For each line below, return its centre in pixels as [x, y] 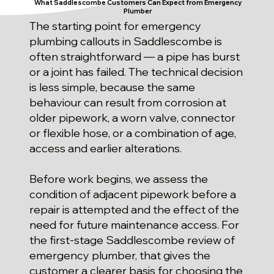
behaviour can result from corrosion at [128, 103]
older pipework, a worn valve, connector [132, 118]
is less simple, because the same [112, 87]
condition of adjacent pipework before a [132, 194]
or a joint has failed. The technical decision [136, 72]
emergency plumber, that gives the [120, 256]
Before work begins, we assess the [118, 179]
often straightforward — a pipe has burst [134, 57]
